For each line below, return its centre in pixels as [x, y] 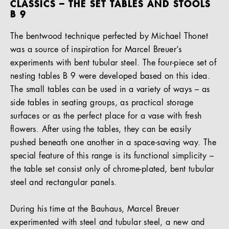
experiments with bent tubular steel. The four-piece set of [113, 63]
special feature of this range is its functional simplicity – [112, 156]
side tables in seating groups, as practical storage [102, 103]
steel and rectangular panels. [64, 183]
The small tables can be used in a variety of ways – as [110, 90]
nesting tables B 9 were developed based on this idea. [110, 77]
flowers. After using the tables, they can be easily [101, 130]
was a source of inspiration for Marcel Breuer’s [96, 50]
